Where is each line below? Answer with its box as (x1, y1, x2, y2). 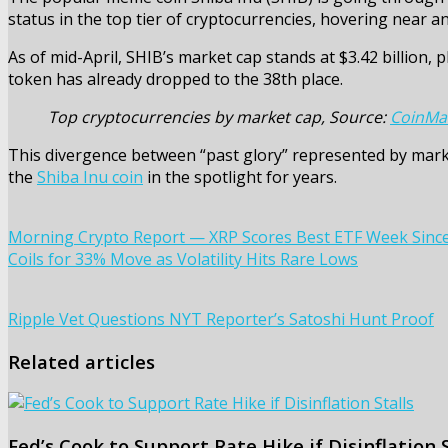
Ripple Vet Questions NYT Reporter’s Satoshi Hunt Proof (8, 308, 434, 330)
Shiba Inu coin (37, 166, 143, 188)
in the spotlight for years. (143, 166, 337, 188)
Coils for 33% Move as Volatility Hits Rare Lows (8, 248, 358, 270)
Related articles (8, 348, 155, 374)
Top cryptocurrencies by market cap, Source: (48, 106, 390, 128)
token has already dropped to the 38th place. (8, 68, 343, 90)
